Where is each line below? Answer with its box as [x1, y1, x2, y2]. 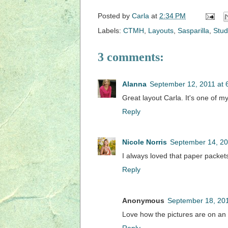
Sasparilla [178, 26, 209, 35]
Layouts [148, 26, 174, 35]
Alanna [122, 79, 147, 88]
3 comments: [98, 50, 164, 64]
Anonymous [122, 196, 164, 205]
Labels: [98, 26, 123, 35]
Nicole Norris [122, 138, 167, 147]
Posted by [98, 11, 132, 20]
